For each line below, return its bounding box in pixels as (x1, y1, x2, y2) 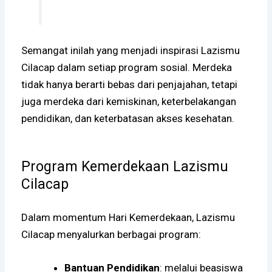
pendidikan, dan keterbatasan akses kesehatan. (21, 112, 235, 125)
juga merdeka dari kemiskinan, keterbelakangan (21, 95, 237, 108)
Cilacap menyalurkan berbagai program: (21, 228, 202, 240)
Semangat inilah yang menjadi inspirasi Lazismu (21, 44, 240, 57)
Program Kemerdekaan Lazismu (21, 158, 229, 175)
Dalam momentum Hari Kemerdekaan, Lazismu (21, 211, 236, 223)
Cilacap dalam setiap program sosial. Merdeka (21, 61, 233, 74)
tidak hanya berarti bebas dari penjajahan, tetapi (21, 78, 238, 91)
